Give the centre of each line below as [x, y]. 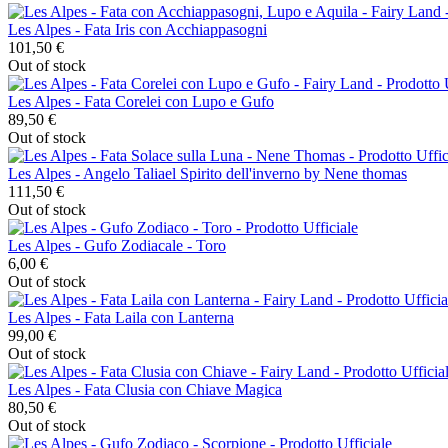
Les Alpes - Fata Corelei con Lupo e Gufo [141, 101]
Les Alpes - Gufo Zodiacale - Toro [117, 245]
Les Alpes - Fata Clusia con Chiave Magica [145, 389]
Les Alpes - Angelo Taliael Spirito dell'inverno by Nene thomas [207, 173]
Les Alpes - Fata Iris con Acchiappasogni [137, 29]
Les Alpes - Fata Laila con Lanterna [121, 317]
